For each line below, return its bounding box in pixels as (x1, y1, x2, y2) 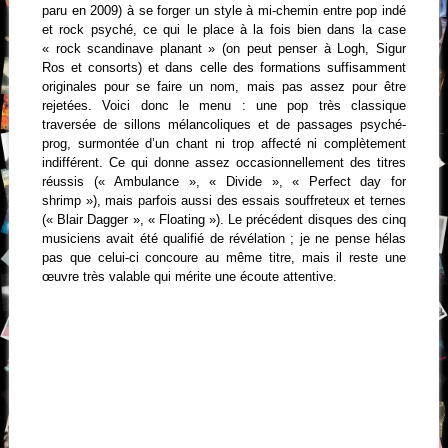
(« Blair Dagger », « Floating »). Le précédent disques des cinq (41, 211, 407, 227)
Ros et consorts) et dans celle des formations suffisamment (41, 59, 407, 75)
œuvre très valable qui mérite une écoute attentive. (41, 268, 337, 284)
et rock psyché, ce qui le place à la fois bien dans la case (41, 21, 407, 37)
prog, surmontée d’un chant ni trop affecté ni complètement (41, 135, 407, 151)
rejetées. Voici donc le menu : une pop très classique (41, 97, 407, 113)
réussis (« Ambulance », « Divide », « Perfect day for (41, 173, 407, 189)
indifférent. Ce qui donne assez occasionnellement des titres (41, 154, 407, 170)
